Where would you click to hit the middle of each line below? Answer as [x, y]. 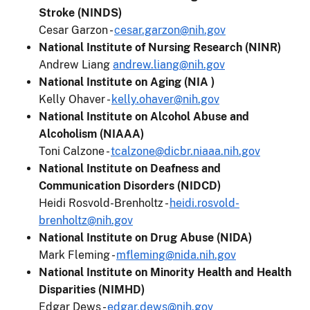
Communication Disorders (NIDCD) [130, 186]
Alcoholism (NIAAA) [91, 134]
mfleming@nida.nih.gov [176, 255]
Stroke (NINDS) [80, 13]
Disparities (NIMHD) [92, 290]
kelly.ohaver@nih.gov [165, 100]
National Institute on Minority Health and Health [165, 273]
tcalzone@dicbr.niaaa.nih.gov [185, 152]
